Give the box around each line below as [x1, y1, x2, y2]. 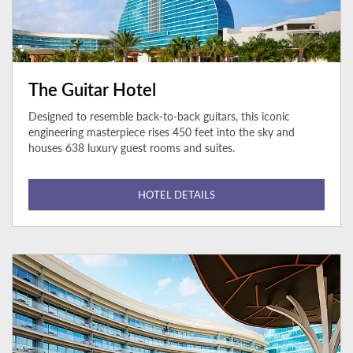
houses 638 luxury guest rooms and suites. [28, 139, 235, 156]
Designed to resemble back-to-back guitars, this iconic [28, 108, 290, 124]
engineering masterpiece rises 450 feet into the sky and [28, 124, 295, 140]
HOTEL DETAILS [138, 187, 215, 203]
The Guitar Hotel [28, 76, 156, 102]
